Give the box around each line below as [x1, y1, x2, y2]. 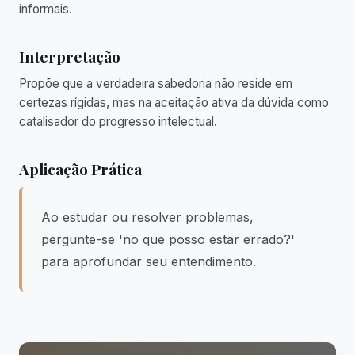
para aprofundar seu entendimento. [41, 254, 256, 269]
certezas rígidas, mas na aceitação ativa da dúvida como [19, 95, 329, 110]
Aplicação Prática [19, 158, 142, 179]
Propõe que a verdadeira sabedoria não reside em [19, 76, 292, 91]
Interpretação [19, 46, 120, 67]
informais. [19, 2, 72, 17]
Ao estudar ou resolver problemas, [41, 209, 254, 225]
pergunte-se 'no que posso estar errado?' [41, 231, 295, 247]
